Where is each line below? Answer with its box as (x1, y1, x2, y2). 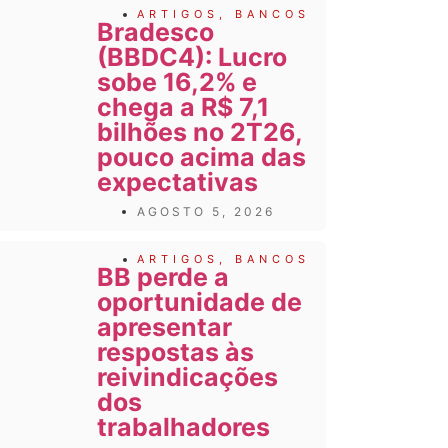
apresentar (96, 311, 232, 342)
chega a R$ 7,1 (96, 91, 269, 122)
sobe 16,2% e (96, 66, 257, 97)
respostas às (96, 336, 254, 367)
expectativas (96, 166, 258, 197)
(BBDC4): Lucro (96, 41, 287, 72)
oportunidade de (96, 286, 302, 317)
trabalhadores (96, 411, 270, 442)
